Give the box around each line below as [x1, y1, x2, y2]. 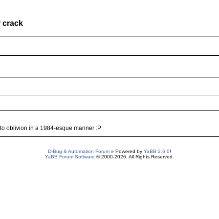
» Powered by [109, 149, 144, 154]
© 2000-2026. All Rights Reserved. [95, 154, 174, 159]
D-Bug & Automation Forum [48, 149, 109, 154]
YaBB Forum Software [45, 154, 95, 159]
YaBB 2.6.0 [144, 149, 170, 154]
